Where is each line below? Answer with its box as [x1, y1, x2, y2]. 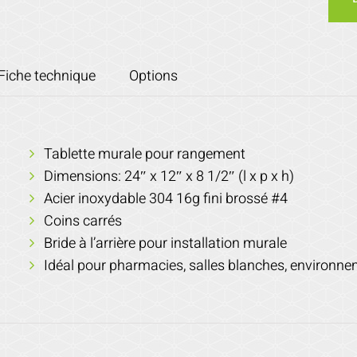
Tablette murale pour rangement [43, 143, 245, 165]
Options [128, 65, 178, 87]
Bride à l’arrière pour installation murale [43, 233, 287, 254]
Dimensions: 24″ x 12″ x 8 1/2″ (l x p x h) [43, 166, 294, 187]
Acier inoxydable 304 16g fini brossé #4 [43, 188, 288, 210]
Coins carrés [43, 210, 122, 232]
